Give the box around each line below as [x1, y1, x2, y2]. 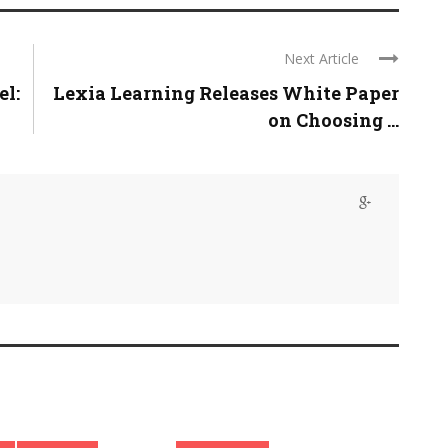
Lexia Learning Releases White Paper [53, 81, 399, 105]
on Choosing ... [268, 108, 399, 132]
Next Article [284, 49, 359, 68]
